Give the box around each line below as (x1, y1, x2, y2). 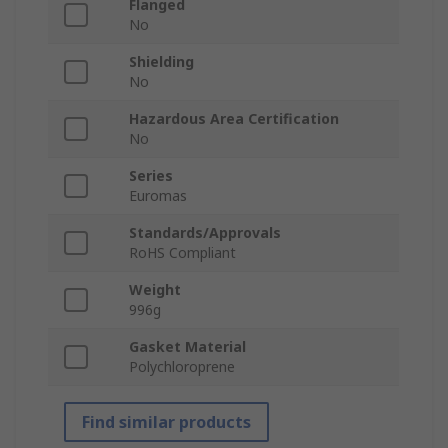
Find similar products (82, 411, 251, 434)
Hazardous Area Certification (129, 109, 339, 129)
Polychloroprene (129, 357, 235, 377)
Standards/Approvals (129, 223, 281, 243)
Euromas (129, 186, 187, 206)
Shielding (129, 52, 194, 72)
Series (129, 166, 173, 186)
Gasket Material (129, 337, 246, 357)
